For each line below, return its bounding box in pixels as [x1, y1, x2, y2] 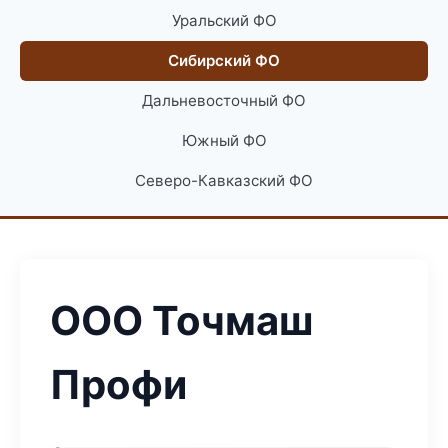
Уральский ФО [171, 11, 277, 30]
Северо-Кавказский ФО [135, 171, 313, 190]
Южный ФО [181, 131, 267, 150]
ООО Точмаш [50, 296, 313, 345]
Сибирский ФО [168, 51, 280, 70]
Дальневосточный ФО [142, 91, 306, 110]
